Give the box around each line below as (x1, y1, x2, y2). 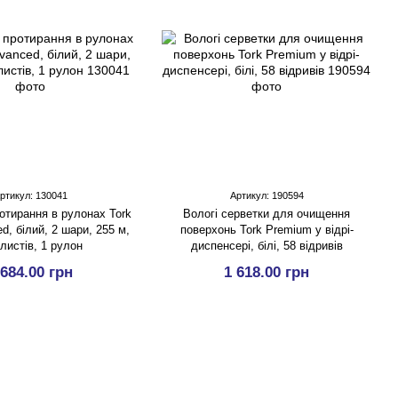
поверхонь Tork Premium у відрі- (179, 223, 354, 236)
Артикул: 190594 (229, 190, 304, 201)
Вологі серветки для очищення (183, 207, 350, 220)
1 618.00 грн (224, 264, 309, 281)
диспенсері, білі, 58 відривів (190, 239, 343, 252)
